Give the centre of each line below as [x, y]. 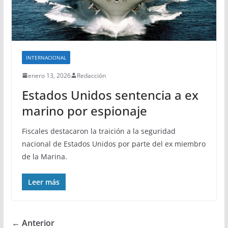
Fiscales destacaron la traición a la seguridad [98, 131]
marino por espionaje [84, 110]
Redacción [91, 75]
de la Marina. [44, 156]
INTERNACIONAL [46, 57]
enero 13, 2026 [49, 75]
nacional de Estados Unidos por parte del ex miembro [113, 144]
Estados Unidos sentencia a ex [110, 95]
